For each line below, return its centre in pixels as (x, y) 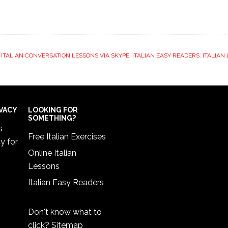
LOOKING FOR (53, 110)
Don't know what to (65, 212)
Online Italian (52, 153)
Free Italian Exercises (67, 137)
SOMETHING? (52, 118)
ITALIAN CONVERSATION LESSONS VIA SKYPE (65, 55)
